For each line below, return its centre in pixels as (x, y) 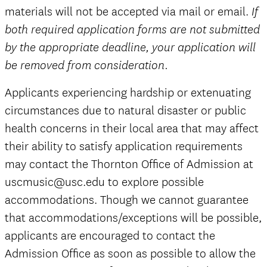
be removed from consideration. (86, 66)
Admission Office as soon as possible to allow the (130, 254)
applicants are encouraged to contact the (110, 236)
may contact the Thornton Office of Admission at (129, 164)
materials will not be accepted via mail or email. (128, 12)
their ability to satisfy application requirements (124, 147)
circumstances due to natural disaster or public (125, 111)
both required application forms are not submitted (132, 30)
